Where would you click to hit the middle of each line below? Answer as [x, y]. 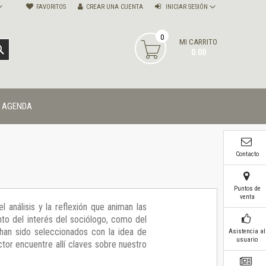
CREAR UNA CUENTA [115, 7]
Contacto [247, 154]
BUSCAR [18, 49]
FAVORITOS [51, 7]
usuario [247, 240]
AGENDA [17, 107]
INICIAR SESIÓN [187, 7]
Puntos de [247, 189]
